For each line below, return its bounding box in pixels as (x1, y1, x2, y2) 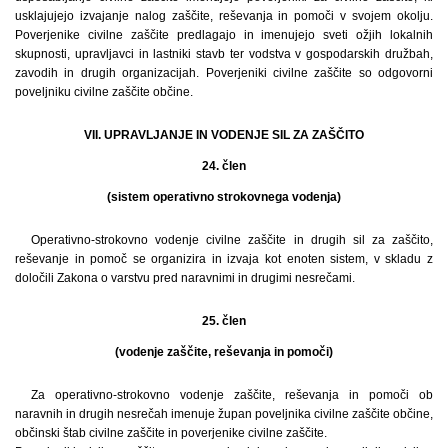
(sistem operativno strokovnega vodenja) (107, 189, 341, 204)
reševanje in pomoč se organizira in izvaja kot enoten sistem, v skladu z (15, 251, 433, 266)
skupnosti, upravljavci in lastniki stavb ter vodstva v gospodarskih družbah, (15, 46, 433, 61)
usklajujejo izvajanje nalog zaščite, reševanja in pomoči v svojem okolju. (15, 8, 433, 23)
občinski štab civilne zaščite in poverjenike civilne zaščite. (15, 425, 327, 440)
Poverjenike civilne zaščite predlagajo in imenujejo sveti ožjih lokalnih (15, 27, 433, 42)
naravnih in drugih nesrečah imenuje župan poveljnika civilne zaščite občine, (15, 406, 433, 421)
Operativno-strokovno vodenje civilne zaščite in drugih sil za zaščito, (31, 232, 433, 247)
